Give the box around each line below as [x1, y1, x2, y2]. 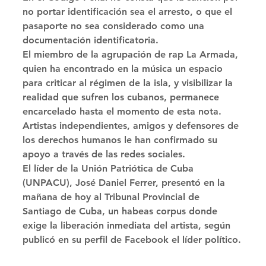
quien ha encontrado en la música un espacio [23, 63, 226, 75]
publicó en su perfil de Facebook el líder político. [23, 234, 241, 246]
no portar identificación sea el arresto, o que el [23, 6, 235, 18]
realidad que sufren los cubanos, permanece [23, 91, 222, 103]
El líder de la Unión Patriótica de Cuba [23, 163, 197, 175]
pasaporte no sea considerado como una [23, 20, 207, 32]
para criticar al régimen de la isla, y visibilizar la [23, 77, 236, 89]
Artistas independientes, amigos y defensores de [23, 120, 242, 132]
